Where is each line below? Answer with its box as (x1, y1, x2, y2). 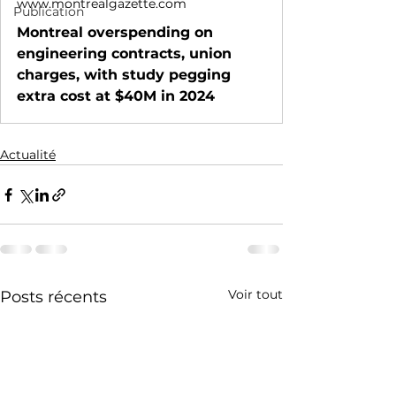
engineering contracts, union (17, 45, 232, 62)
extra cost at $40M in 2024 (17, 88, 215, 104)
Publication (13, 4, 84, 19)
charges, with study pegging (17, 66, 231, 83)
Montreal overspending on (17, 24, 213, 41)
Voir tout (228, 286, 283, 302)
